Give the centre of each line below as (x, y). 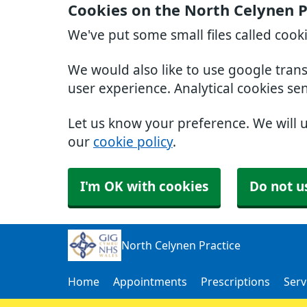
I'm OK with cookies (144, 187)
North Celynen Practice (181, 245)
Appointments (150, 282)
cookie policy (133, 142)
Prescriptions (235, 282)
